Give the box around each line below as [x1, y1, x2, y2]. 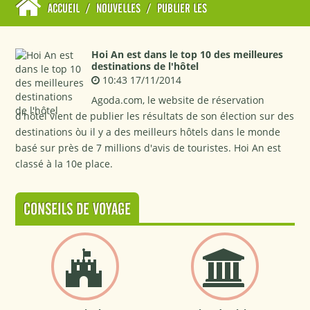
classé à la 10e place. [15, 157, 113, 170]
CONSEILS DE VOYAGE [24, 203, 131, 217]
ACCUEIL [48, 3, 80, 15]
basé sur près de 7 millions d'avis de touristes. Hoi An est [15, 141, 282, 154]
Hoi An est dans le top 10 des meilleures [91, 48, 284, 61]
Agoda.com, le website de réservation [91, 93, 265, 107]
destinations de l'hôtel [91, 60, 199, 73]
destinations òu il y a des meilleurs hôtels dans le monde [15, 125, 281, 138]
